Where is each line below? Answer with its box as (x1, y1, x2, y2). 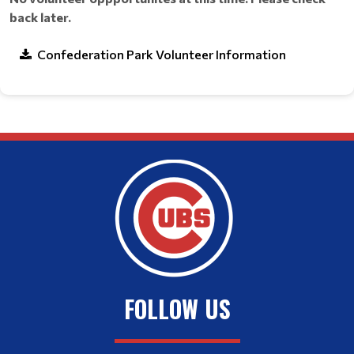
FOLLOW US (123, 291, 231, 326)
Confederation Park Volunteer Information (37, 47, 286, 62)
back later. (9, 9, 71, 24)
